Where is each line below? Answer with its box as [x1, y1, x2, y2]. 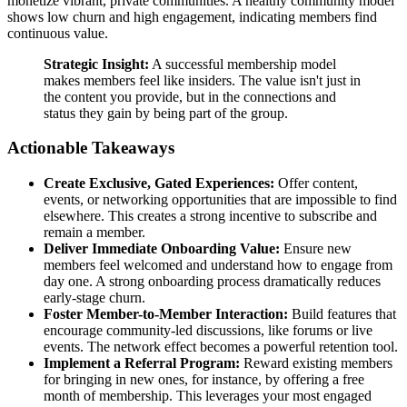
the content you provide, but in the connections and [44, 88, 336, 104]
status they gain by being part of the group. [44, 104, 288, 121]
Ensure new [280, 241, 352, 257]
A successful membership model [149, 55, 336, 72]
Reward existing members [240, 355, 392, 372]
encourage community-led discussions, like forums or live [44, 323, 372, 339]
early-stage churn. [44, 290, 145, 306]
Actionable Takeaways [7, 138, 174, 158]
